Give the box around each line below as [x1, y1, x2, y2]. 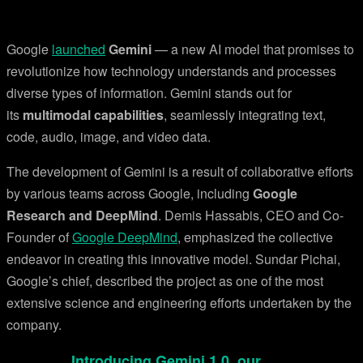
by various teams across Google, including [6, 184, 253, 203]
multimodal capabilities [23, 105, 164, 124]
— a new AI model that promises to [152, 40, 354, 58]
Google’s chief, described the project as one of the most [6, 271, 323, 290]
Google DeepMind [72, 228, 177, 246]
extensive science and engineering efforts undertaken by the [6, 293, 352, 312]
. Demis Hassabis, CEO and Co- [158, 206, 344, 224]
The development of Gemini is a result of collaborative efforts [6, 162, 353, 181]
